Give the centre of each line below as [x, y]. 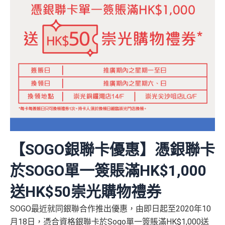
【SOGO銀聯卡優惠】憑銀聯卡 [113, 150]
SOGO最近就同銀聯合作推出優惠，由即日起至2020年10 [110, 209]
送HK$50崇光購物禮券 [86, 192]
